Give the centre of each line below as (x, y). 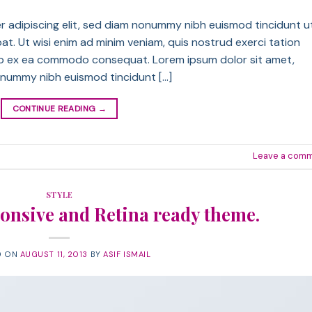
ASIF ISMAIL (127, 254)
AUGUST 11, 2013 (54, 254)
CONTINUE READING (55, 108)
